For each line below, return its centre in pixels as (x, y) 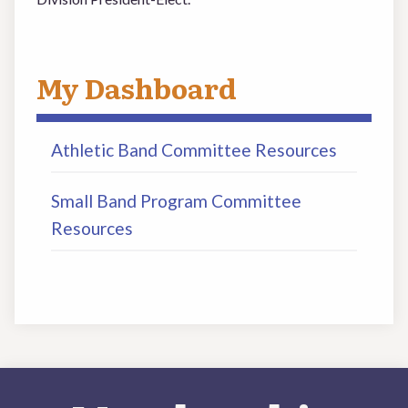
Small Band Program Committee (176, 201)
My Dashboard (137, 87)
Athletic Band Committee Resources (194, 150)
